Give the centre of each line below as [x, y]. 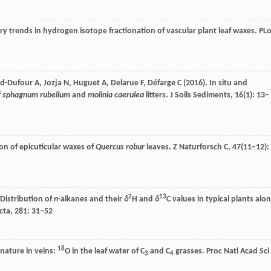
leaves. [158, 147]
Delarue [125, 83]
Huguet [87, 83]
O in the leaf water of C [105, 251]
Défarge [162, 83]
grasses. [189, 251]
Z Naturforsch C [200, 147]
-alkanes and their [91, 199]
